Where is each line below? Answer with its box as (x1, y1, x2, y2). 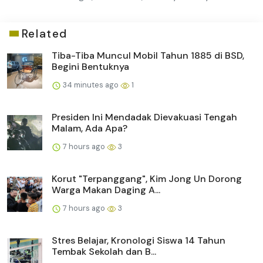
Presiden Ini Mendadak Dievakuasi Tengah (52, 110, 237, 123)
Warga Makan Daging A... (52, 183, 160, 196)
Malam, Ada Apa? (52, 122, 127, 134)
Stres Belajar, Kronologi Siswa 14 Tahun (52, 234, 225, 247)
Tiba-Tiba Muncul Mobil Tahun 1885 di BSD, (52, 49, 244, 62)
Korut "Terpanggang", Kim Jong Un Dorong (52, 172, 242, 185)
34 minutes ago (61, 79, 120, 90)
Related (21, 26, 68, 41)
